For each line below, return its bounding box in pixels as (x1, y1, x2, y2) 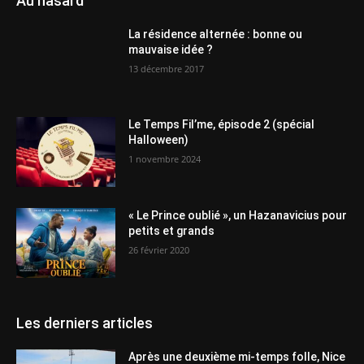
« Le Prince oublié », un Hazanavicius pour (128, 208, 348, 222)
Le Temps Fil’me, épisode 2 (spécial (128, 118, 315, 132)
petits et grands (128, 223, 215, 237)
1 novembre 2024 (128, 153, 201, 166)
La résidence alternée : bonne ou (128, 27, 303, 41)
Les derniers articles (16, 314, 153, 331)
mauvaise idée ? (128, 42, 214, 56)
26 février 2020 (128, 243, 190, 256)
